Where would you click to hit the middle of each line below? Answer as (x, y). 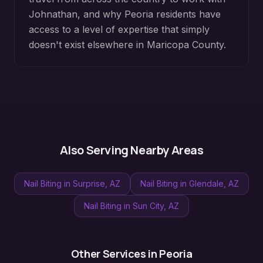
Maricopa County (185, 45)
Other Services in (115, 254)
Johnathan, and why (77, 14)
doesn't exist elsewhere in (88, 45)
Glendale (206, 183)
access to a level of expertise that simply (119, 29)
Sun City (148, 206)
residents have (187, 14)
